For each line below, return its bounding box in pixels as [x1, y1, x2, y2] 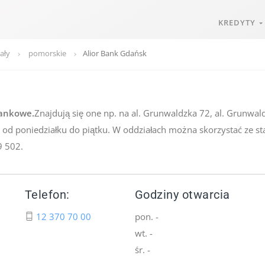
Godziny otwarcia [134, 188, 230, 202]
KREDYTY [218, 17, 259, 28]
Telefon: [24, 188, 70, 202]
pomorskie [28, 48, 66, 59]
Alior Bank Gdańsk [83, 48, 147, 59]
